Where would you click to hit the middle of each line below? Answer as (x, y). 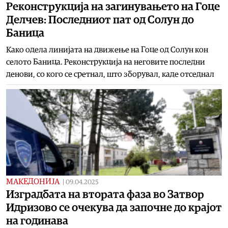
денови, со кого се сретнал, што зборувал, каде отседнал (110, 74)
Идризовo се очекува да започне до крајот (114, 207)
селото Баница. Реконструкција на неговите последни (106, 62)
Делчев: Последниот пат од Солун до (100, 20)
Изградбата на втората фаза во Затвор (105, 194)
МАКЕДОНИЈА (33, 181)
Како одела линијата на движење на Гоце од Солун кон (107, 50)
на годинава (37, 221)
